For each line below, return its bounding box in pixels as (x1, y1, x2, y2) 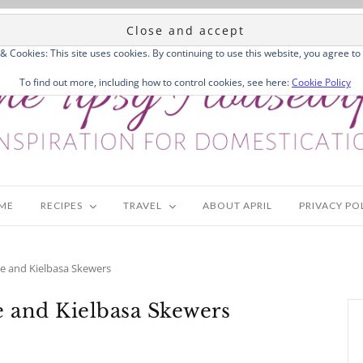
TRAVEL (122, 199, 162, 212)
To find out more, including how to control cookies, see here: (19, 75, 292, 89)
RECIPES (40, 199, 83, 212)
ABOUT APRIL (202, 199, 272, 212)
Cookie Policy (292, 75, 351, 89)
